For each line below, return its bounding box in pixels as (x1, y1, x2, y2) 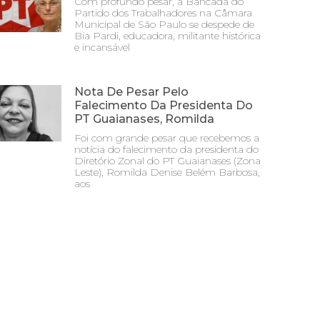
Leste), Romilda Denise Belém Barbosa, (74, 166, 260, 179)
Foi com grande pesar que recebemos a (74, 131, 259, 144)
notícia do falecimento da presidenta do (74, 143, 259, 156)
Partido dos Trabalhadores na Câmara (74, 6, 252, 19)
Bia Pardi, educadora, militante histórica (74, 29, 261, 42)
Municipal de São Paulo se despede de (74, 18, 254, 31)
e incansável (74, 41, 130, 54)
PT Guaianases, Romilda (74, 112, 214, 126)
